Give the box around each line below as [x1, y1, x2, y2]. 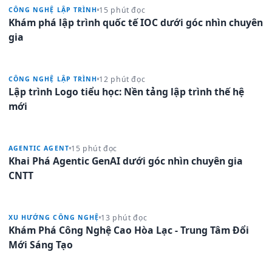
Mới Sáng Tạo [8, 237, 73, 251]
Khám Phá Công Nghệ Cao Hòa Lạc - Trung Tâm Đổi [8, 223, 249, 237]
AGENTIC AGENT [8, 144, 69, 152]
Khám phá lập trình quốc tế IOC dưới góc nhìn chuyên [8, 15, 263, 29]
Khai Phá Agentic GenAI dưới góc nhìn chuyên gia [8, 154, 243, 168]
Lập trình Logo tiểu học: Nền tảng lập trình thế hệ [8, 84, 244, 98]
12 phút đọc [99, 73, 146, 84]
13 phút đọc [101, 212, 148, 223]
